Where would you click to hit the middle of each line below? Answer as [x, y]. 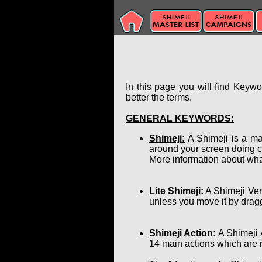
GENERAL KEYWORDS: [180, 118]
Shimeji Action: [183, 233]
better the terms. [159, 97]
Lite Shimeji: [177, 191]
